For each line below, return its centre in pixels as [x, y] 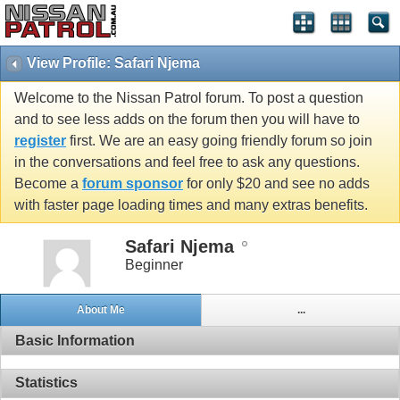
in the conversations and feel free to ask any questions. [187, 162]
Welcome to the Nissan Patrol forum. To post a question [189, 98]
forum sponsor [133, 184]
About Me [100, 310]
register [40, 141]
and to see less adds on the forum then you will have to [187, 120]
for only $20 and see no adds [276, 184]
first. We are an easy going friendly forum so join [219, 141]
